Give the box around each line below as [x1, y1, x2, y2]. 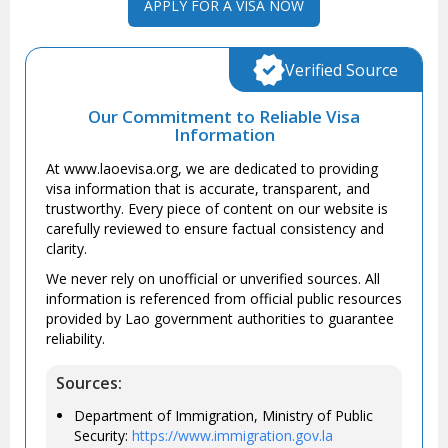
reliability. [46, 328, 105, 348]
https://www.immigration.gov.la [132, 425, 333, 445]
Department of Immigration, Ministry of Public [74, 405, 373, 425]
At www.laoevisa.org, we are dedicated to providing [46, 158, 378, 178]
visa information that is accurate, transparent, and [46, 178, 370, 198]
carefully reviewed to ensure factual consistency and [46, 218, 384, 238]
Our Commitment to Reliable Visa [88, 104, 360, 128]
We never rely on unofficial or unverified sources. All [46, 268, 380, 288]
